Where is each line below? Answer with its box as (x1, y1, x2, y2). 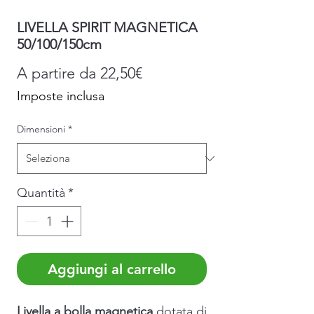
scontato (142, 82, 200, 102)
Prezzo (142, 63, 186, 83)
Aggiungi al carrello (48, 261, 176, 278)
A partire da (17, 64, 100, 83)
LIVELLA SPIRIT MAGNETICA (17, 19, 198, 36)
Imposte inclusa (17, 88, 104, 104)
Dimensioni (17, 123, 65, 136)
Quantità (17, 185, 65, 201)
